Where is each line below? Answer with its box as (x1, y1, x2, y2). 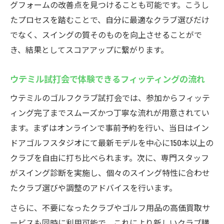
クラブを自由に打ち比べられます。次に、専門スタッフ (10, 151, 209, 163)
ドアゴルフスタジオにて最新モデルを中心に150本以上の (10, 136, 213, 148)
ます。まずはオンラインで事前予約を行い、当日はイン (10, 121, 209, 133)
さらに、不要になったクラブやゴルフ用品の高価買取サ (10, 201, 210, 213)
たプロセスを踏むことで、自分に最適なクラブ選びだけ (10, 13, 209, 25)
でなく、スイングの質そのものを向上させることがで (10, 28, 202, 40)
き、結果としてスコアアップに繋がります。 (10, 43, 168, 55)
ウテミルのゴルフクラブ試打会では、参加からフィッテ (10, 91, 210, 103)
